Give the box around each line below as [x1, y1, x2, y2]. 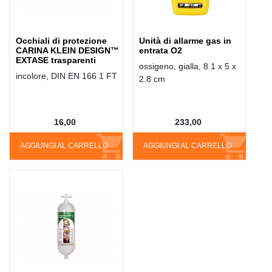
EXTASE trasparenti [16, 55, 96, 66]
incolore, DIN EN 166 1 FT [16, 71, 117, 81]
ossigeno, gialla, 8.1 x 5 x [139, 61, 237, 72]
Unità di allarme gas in [139, 36, 232, 46]
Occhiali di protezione [16, 36, 107, 46]
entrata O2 [139, 46, 183, 56]
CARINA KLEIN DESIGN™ [16, 46, 119, 56]
